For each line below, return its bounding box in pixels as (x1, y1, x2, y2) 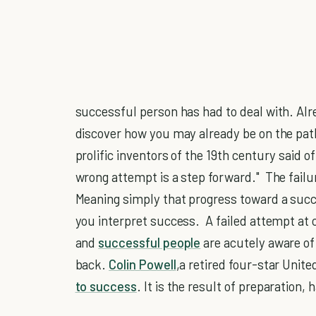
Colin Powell (109, 255, 176, 272)
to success (75, 277, 137, 294)
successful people (98, 233, 201, 250)
